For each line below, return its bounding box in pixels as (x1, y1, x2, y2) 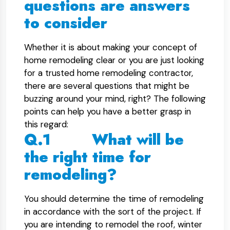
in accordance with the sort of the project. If (24, 206, 201, 217)
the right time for (24, 146, 151, 168)
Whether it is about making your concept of (24, 42, 197, 53)
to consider (24, 12, 107, 34)
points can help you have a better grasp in (24, 106, 191, 117)
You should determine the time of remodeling (24, 193, 204, 204)
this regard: (24, 119, 68, 130)
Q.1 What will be (24, 129, 184, 150)
